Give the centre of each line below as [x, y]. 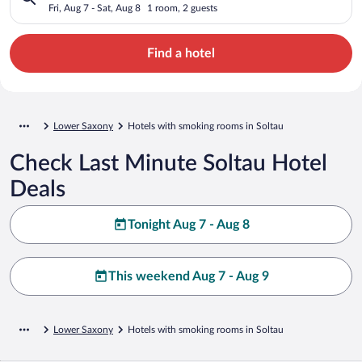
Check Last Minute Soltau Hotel [168, 163]
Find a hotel [181, 53]
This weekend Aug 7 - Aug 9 [188, 276]
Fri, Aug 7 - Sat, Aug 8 [95, 8]
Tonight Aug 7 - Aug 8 [188, 224]
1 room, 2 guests [182, 8]
